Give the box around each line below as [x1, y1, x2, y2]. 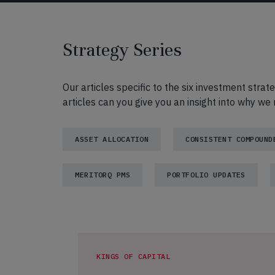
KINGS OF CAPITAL [96, 252, 170, 261]
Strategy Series [63, 39, 182, 61]
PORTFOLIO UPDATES [167, 170, 246, 179]
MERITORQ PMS [75, 170, 130, 179]
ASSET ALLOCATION [75, 134, 149, 144]
